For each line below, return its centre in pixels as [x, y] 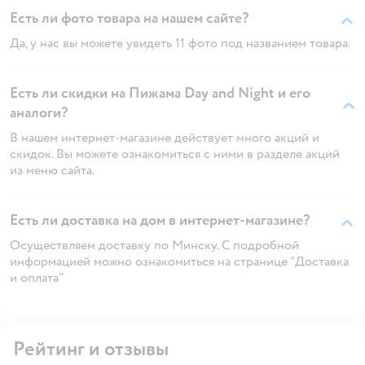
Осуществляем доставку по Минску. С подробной [154, 245]
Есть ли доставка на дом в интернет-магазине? [160, 220]
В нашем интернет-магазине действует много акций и [165, 137]
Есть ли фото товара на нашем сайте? [129, 18]
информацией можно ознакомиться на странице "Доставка [179, 261]
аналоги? [39, 112]
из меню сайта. [52, 170]
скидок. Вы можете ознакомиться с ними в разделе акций [175, 154]
